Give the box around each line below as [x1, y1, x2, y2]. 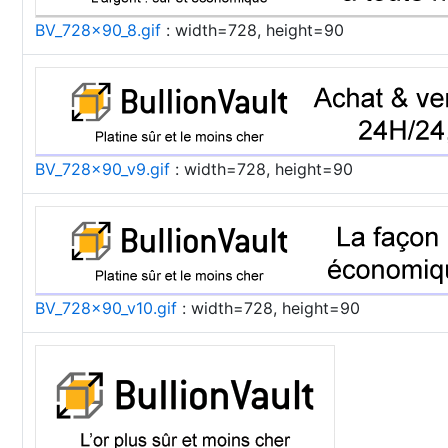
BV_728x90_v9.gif [35, 159, 170, 179]
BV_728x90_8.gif [35, 20, 161, 40]
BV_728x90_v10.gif [35, 298, 177, 318]
